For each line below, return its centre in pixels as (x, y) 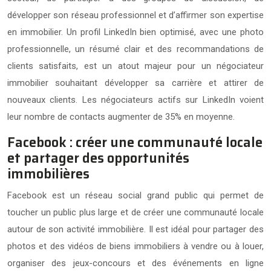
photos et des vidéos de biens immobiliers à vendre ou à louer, (135, 246)
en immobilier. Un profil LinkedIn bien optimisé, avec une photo (135, 32)
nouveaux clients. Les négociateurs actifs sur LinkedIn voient (135, 100)
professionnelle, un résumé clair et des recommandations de (135, 49)
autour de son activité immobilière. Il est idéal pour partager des (135, 229)
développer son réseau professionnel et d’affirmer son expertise (135, 15)
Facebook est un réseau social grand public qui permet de (135, 195)
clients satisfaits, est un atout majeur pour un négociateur (135, 66)
